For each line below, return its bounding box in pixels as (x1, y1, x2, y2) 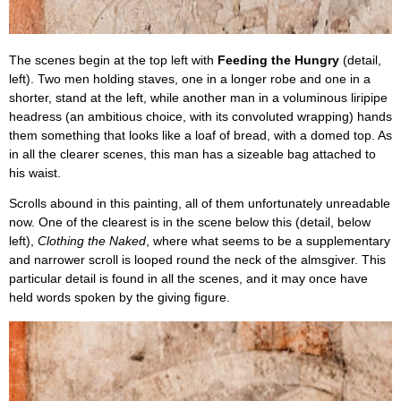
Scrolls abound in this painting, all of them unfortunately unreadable (9, 197, 390, 211)
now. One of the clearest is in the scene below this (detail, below (9, 216, 371, 230)
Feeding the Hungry (218, 53, 339, 67)
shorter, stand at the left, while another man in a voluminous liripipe (9, 90, 388, 105)
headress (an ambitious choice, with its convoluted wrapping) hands (9, 109, 392, 124)
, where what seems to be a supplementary (146, 235, 390, 249)
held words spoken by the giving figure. (9, 291, 230, 305)
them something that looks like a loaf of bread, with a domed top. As (9, 128, 392, 142)
